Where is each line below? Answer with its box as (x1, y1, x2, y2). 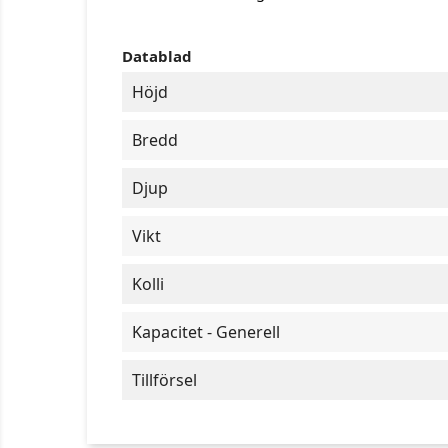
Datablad (122, 46, 192, 66)
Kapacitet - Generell (132, 321, 280, 343)
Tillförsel (132, 369, 197, 391)
